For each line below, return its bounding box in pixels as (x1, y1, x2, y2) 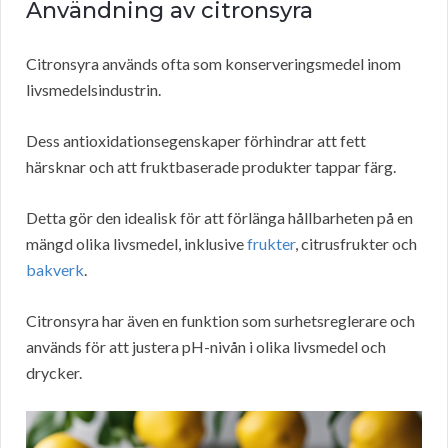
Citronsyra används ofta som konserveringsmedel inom (26, 54, 401, 74)
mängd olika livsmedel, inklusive (26, 234, 247, 254)
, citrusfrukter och (295, 234, 417, 254)
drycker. (26, 363, 82, 383)
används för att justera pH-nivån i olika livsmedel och (26, 337, 386, 357)
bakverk (26, 260, 84, 280)
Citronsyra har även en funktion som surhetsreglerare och (26, 311, 415, 331)
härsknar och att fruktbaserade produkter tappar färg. (26, 157, 396, 177)
